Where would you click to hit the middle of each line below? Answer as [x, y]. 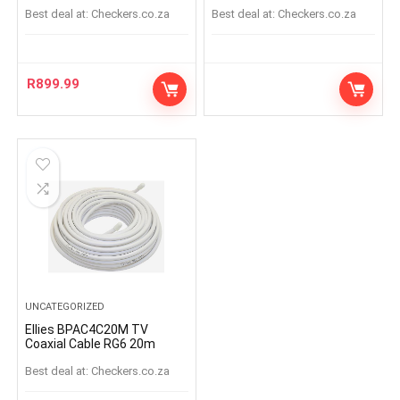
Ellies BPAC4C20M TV [87, 329]
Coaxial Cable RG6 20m [91, 344]
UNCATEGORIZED [65, 307]
